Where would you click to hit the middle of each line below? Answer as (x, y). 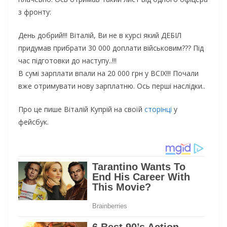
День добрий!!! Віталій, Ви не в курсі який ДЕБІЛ (100, 35)
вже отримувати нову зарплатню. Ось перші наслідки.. (112, 86)
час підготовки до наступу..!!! (67, 60)
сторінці (159, 109)
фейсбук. (33, 122)
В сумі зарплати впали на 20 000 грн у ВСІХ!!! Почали (108, 73)
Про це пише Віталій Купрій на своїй (81, 109)
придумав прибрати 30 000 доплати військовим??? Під (111, 48)
